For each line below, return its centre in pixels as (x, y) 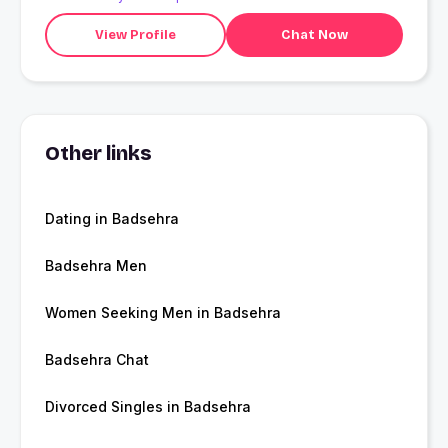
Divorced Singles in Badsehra (148, 407)
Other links (98, 153)
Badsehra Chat (97, 360)
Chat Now (314, 34)
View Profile (135, 34)
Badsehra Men (96, 266)
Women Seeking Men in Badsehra (163, 313)
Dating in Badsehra (112, 219)
